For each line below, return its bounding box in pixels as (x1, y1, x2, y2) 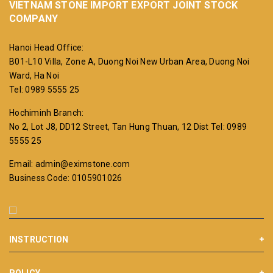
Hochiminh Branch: (9, 107, 84, 118)
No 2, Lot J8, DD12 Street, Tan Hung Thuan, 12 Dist (9, 121, 211, 132)
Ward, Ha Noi (9, 70, 59, 80)
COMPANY (9, 12, 58, 24)
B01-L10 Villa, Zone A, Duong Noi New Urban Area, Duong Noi (9, 56, 250, 66)
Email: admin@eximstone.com (9, 158, 130, 169)
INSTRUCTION (9, 234, 69, 244)
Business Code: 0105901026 (9, 172, 122, 183)
